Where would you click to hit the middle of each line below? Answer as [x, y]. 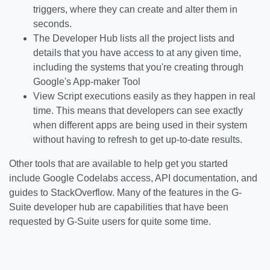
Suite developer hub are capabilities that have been [119, 207]
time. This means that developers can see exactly [138, 111]
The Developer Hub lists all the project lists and [134, 38]
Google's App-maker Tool [87, 82]
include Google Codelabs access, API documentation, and [133, 178]
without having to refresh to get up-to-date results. [138, 140]
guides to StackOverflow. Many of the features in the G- [125, 193]
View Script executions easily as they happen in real [144, 96]
